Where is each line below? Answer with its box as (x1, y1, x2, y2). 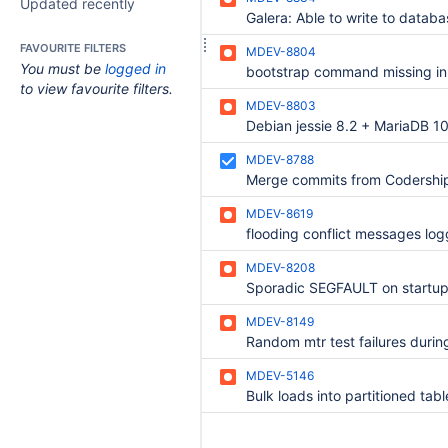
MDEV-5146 (246, 368, 314, 383)
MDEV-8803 (246, 98, 316, 113)
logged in (105, 60, 166, 77)
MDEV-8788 (246, 152, 314, 167)
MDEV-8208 (246, 260, 315, 275)
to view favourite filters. (20, 80, 173, 97)
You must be (20, 60, 105, 77)
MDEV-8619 (246, 206, 313, 221)
